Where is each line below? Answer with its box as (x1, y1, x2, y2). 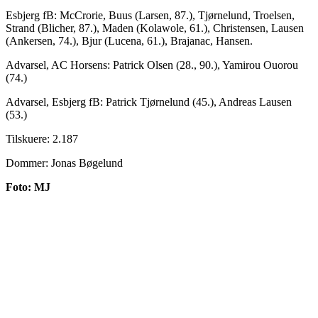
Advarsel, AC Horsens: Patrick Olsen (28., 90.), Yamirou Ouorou (6, 59, 298, 72)
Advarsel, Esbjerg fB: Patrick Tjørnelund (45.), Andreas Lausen (6, 96, 292, 109)
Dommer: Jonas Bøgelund (6, 157, 123, 170)
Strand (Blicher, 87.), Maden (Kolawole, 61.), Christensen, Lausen (6, 22, 304, 35)
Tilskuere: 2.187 (6, 133, 78, 146)
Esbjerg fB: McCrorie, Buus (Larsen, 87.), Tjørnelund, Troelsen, (6, 9, 295, 22)
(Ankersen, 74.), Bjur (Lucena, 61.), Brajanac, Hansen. (6, 35, 253, 48)
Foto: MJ (6, 181, 50, 194)
